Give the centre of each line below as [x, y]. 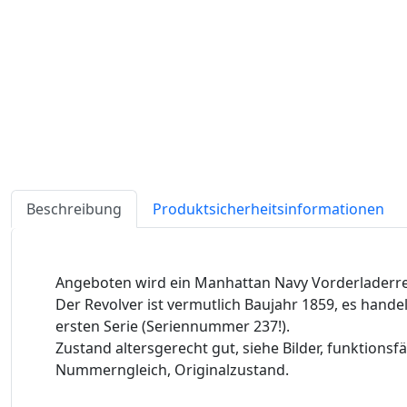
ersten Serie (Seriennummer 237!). [173, 326]
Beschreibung [74, 208]
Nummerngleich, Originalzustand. [172, 369]
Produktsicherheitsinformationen [268, 208]
